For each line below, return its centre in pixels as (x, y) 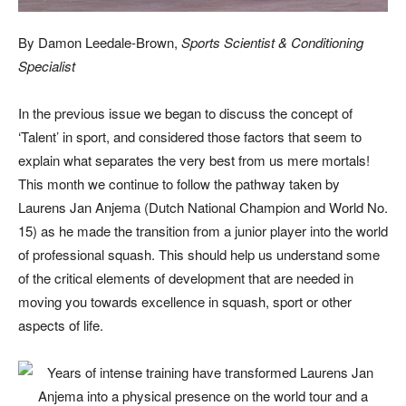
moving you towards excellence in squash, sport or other (185, 301)
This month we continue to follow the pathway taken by (179, 183)
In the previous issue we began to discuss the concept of (185, 112)
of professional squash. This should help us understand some (199, 254)
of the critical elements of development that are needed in (186, 277)
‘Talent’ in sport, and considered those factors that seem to (190, 136)
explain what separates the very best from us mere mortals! (194, 159)
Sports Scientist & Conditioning (272, 42)
